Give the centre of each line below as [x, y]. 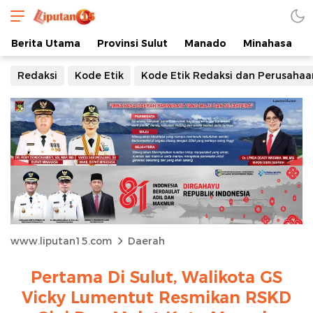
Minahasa [268, 43]
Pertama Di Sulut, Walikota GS [156, 277]
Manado [205, 43]
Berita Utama [46, 43]
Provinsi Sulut [132, 43]
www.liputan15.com [61, 241]
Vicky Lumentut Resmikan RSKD [156, 297]
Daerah [146, 241]
